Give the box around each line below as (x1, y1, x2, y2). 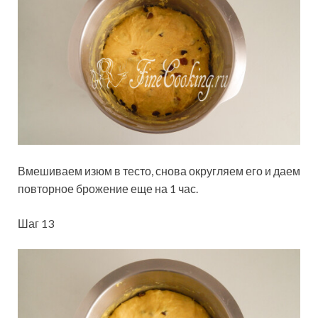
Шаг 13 (18, 216, 54, 231)
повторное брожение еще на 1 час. (18, 182, 198, 196)
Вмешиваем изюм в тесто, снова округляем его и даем (18, 164, 300, 178)
